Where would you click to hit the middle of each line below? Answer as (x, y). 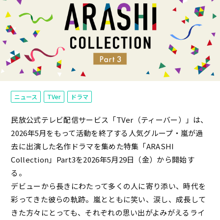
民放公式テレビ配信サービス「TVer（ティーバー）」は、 (110, 120)
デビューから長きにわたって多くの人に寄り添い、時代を (109, 186)
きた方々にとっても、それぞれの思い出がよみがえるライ (108, 213)
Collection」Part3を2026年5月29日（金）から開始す (103, 160)
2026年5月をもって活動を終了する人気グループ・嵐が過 (107, 133)
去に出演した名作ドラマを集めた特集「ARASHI (93, 146)
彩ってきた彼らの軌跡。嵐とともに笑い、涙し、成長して (109, 199)
